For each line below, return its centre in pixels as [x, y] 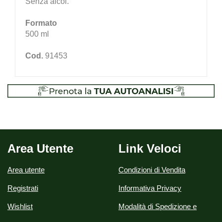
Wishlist [20, 206]
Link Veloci [150, 148]
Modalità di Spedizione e [158, 206]
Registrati [23, 188]
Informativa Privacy [150, 188]
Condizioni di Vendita [152, 169]
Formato [41, 23]
